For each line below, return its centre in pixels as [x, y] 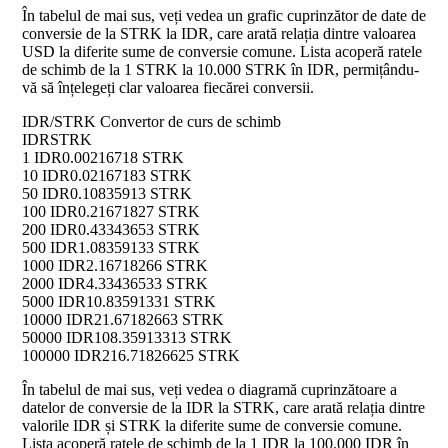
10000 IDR [58, 320]
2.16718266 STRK [147, 266]
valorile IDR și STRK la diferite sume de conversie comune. [212, 426]
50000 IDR [58, 338]
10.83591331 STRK [151, 302]
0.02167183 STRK [131, 176]
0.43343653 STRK [139, 230]
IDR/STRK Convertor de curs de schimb [151, 122]
